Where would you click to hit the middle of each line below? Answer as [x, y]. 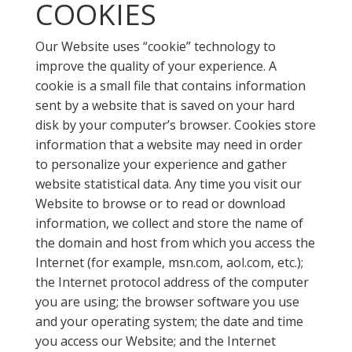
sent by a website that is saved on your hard [165, 105]
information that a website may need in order [169, 145]
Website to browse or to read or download [160, 203]
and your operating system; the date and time [169, 321]
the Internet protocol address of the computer [172, 282]
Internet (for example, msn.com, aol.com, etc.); [169, 262]
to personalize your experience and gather [161, 164]
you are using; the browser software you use [167, 302]
